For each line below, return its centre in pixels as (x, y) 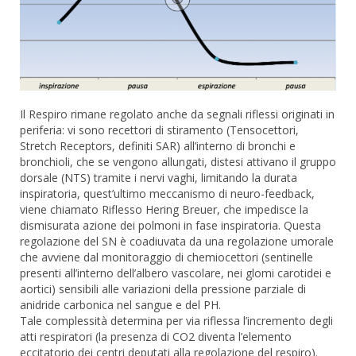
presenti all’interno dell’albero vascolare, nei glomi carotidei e (176, 273)
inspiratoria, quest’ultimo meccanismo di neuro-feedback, (167, 194)
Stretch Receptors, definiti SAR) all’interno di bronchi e (158, 146)
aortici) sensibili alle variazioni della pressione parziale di (163, 289)
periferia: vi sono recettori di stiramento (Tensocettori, (159, 130)
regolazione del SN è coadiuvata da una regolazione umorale (177, 242)
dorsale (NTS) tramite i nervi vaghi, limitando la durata (159, 178)
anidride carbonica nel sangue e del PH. (120, 305)
